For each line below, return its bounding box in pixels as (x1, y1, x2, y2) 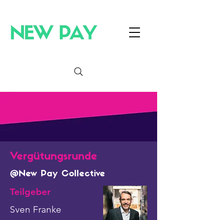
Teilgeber (10, 186, 51, 197)
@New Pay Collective (10, 169, 105, 179)
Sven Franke (10, 204, 61, 215)
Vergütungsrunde (10, 151, 97, 163)
